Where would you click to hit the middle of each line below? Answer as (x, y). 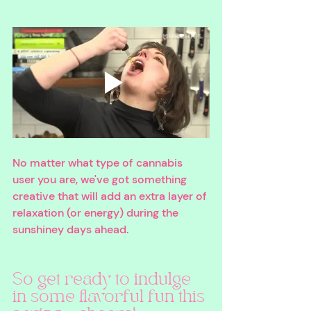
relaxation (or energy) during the (97, 212)
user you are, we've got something (101, 179)
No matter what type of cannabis (99, 162)
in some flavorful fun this (111, 297)
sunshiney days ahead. (72, 229)
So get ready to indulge (104, 280)
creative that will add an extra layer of (111, 196)
